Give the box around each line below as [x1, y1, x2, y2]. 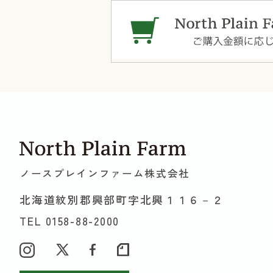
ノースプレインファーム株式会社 [19, 166, 190, 181]
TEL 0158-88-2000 [19, 213, 120, 229]
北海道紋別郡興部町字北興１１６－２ [19, 192, 224, 208]
